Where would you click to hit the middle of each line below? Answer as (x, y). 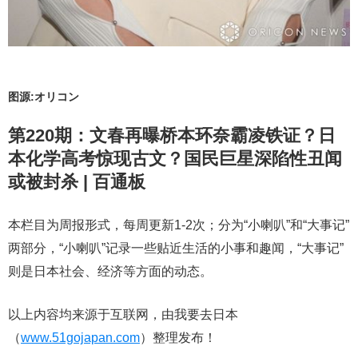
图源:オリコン (44, 97)
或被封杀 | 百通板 (77, 182)
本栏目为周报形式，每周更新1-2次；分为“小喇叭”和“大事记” (179, 225)
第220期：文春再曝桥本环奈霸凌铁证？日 (172, 135)
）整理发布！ (178, 338)
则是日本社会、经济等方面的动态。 (110, 271)
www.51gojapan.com (80, 338)
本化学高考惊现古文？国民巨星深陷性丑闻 (175, 159)
